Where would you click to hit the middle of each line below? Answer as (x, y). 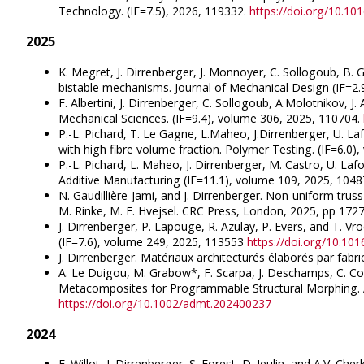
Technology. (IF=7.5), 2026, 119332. (154, 11)
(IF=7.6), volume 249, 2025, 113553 (153, 241)
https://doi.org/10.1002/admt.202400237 (165, 303)
